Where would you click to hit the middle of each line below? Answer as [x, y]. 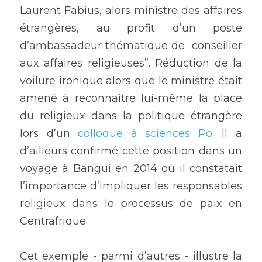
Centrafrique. [54, 221]
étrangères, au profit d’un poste [131, 28]
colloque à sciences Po [145, 134]
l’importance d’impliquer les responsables [131, 186]
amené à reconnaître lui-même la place [131, 99]
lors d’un [49, 134]
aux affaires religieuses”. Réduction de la [131, 63]
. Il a [227, 134]
